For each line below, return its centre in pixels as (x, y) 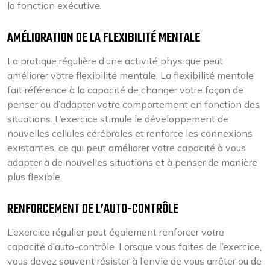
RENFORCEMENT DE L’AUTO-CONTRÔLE (93, 209)
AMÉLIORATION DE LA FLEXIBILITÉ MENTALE (104, 38)
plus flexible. (35, 177)
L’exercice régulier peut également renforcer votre (116, 232)
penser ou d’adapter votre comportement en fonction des (133, 104)
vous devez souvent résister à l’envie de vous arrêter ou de (134, 261)
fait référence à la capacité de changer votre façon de (125, 90)
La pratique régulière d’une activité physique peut (115, 61)
